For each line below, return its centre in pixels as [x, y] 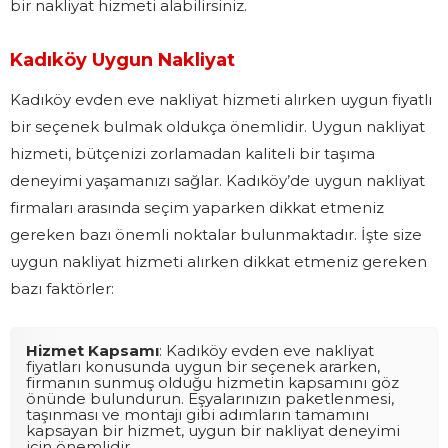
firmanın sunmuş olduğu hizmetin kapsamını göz [212, 382]
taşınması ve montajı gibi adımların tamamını [197, 414]
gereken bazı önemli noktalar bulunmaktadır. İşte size [216, 234]
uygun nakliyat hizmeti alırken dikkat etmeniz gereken [218, 261]
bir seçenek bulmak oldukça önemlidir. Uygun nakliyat [217, 126]
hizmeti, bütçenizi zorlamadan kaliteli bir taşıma [192, 153]
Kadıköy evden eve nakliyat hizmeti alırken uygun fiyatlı [221, 99]
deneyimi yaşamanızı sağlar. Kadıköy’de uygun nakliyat [217, 180]
